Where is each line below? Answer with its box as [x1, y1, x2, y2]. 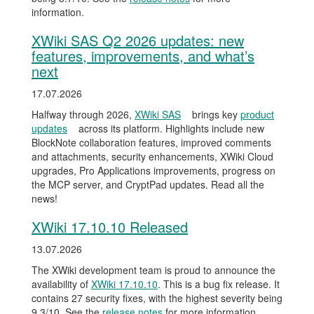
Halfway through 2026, [32, 107, 135, 121]
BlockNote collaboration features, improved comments [32, 135, 271, 149]
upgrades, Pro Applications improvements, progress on [32, 163, 275, 177]
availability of [32, 277, 91, 291]
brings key [189, 107, 240, 121]
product [240, 107, 274, 121]
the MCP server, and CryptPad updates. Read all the [32, 177, 264, 191]
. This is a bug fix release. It [158, 277, 280, 291]
